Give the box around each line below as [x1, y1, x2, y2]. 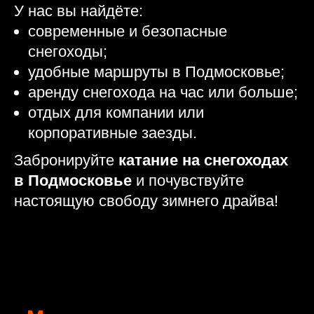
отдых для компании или [28, 104, 204, 121]
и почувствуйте [132, 172, 244, 189]
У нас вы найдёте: [14, 2, 143, 20]
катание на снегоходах [118, 151, 288, 169]
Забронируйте [14, 151, 118, 169]
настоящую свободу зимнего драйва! [14, 192, 278, 210]
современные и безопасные [28, 22, 227, 40]
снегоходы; [28, 43, 107, 60]
